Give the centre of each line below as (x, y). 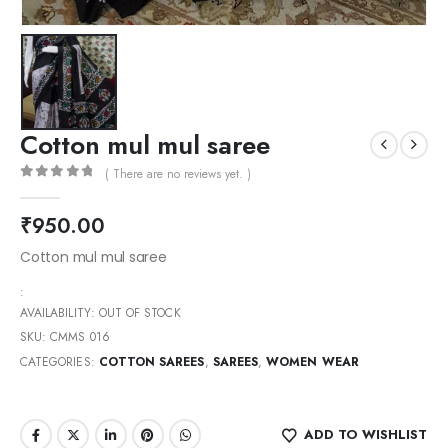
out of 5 (68, 189)
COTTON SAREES (151, 361)
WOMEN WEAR (312, 361)
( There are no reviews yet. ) (177, 173)
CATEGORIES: (59, 361)
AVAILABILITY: (59, 312)
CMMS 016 (80, 337)
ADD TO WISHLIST (365, 435)
